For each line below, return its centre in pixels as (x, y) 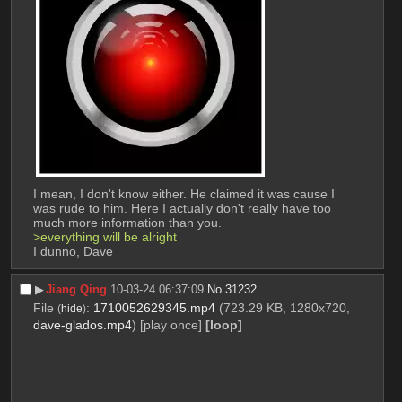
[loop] (223, 324)
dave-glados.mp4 (82, 324)
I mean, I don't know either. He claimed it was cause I (184, 193)
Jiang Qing (77, 289)
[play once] (170, 324)
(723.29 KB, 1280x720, (284, 307)
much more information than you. (127, 222)
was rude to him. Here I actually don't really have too (182, 208)
